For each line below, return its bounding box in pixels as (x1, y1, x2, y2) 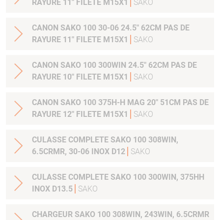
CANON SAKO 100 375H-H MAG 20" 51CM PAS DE (32, 98, 209, 108)
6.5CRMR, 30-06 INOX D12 (32, 147, 127, 157)
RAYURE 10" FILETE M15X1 (32, 72, 130, 82)
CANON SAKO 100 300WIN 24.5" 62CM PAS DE (32, 60, 197, 70)
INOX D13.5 (32, 184, 75, 194)
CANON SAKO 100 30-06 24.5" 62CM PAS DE (32, 23, 190, 33)
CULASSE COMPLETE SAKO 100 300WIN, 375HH (32, 172, 204, 182)
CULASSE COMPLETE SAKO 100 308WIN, (32, 135, 178, 145)
